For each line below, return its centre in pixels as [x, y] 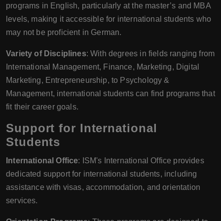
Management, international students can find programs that [110, 93]
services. [22, 200]
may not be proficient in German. [64, 32]
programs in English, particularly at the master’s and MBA [108, 5]
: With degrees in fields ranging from [150, 53]
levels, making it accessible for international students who [109, 19]
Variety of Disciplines [46, 53]
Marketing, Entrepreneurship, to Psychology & [88, 80]
